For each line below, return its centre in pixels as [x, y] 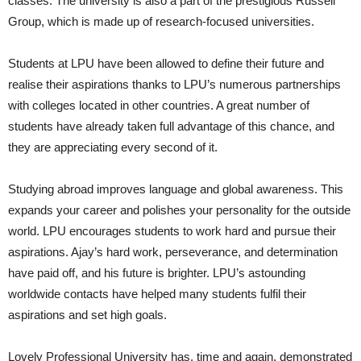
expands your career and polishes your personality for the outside [179, 210]
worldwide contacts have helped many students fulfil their [157, 294]
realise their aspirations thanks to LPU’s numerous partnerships [174, 84]
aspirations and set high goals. [87, 315]
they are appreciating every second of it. [113, 147]
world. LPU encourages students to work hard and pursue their [172, 231]
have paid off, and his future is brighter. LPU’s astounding [157, 273]
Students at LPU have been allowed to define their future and [166, 63]
